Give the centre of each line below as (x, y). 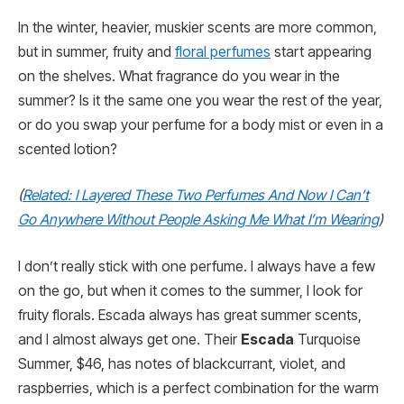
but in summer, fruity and (96, 51)
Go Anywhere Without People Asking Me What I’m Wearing (198, 220)
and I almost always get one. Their (129, 339)
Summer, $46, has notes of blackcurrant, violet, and (182, 363)
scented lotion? (68, 149)
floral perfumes (223, 51)
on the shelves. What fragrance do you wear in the (179, 76)
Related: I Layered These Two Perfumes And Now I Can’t (196, 196)
